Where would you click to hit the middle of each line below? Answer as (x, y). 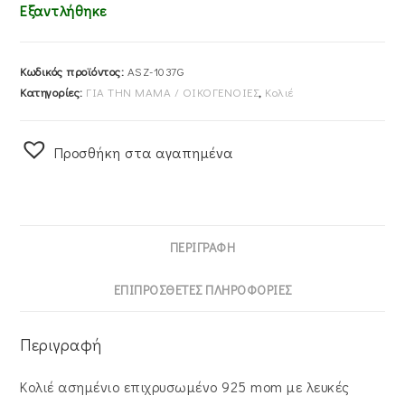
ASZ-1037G (155, 71)
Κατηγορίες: (53, 92)
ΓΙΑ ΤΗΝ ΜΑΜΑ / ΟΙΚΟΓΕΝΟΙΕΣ (173, 92)
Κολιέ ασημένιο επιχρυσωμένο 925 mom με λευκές (185, 386)
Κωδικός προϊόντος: (74, 71)
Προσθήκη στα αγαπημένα (143, 152)
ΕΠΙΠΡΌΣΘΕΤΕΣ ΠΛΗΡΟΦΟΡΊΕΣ (202, 290)
